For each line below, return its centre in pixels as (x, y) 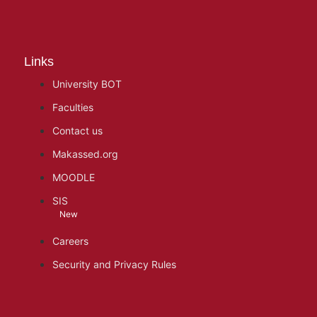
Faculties (73, 107)
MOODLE (74, 177)
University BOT (87, 84)
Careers (71, 241)
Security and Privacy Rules (115, 264)
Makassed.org (86, 154)
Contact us (78, 131)
